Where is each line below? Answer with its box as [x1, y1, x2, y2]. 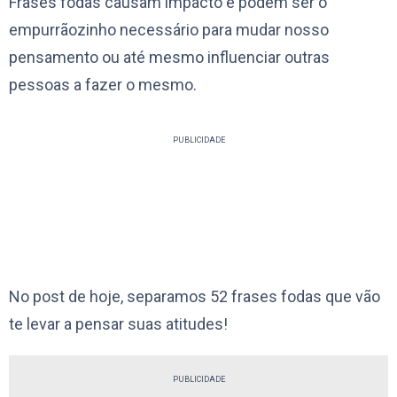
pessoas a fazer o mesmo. [9, 74, 200, 94]
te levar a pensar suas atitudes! [9, 314, 228, 333]
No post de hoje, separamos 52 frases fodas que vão [9, 286, 380, 306]
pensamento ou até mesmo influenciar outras [9, 47, 330, 66]
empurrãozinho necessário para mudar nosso [9, 19, 329, 39]
